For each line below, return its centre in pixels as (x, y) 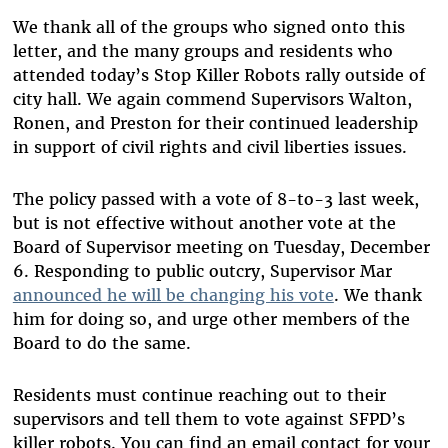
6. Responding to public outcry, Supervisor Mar (202, 271)
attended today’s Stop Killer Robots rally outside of (218, 75)
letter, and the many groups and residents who (202, 51)
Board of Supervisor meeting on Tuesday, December (221, 247)
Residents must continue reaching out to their (199, 395)
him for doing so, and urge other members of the (211, 319)
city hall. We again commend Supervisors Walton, (212, 99)
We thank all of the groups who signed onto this (208, 27)
